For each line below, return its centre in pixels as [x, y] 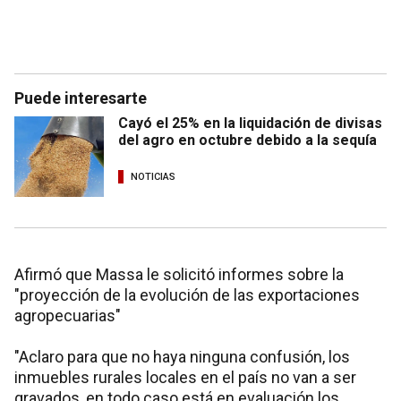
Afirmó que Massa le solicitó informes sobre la [179, 274]
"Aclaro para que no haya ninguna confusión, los [182, 356]
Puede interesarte [81, 98]
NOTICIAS [153, 177]
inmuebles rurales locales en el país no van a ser [185, 377]
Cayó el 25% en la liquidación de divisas [250, 123]
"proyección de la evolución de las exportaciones [187, 294]
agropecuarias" [68, 315]
